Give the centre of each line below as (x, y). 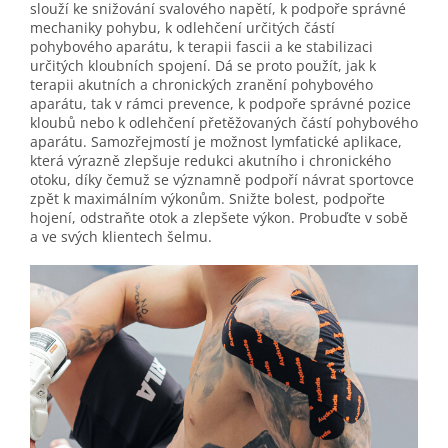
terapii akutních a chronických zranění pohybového (201, 84)
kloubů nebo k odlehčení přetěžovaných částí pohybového (224, 122)
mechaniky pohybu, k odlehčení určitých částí (182, 27)
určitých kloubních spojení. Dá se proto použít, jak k (203, 65)
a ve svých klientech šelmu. (121, 236)
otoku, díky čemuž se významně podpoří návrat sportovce (222, 179)
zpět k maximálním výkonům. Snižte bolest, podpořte (207, 198)
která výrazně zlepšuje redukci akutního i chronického (210, 160)
